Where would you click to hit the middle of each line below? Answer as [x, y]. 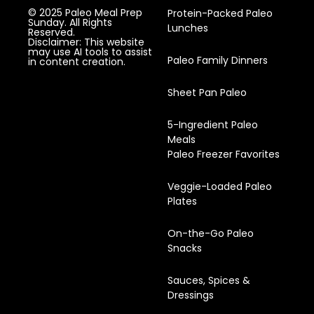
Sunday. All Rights [70, 22]
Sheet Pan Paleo [207, 92]
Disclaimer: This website [86, 42]
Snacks [185, 248]
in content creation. [77, 61]
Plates [183, 201]
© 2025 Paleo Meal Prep [85, 12]
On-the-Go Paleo [211, 233]
